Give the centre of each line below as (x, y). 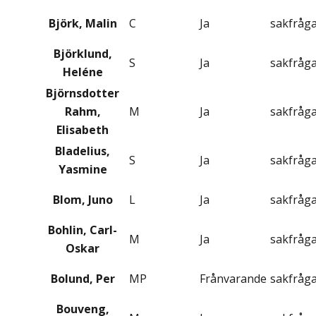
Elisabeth (83, 130)
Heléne (83, 72)
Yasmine (83, 170)
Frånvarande (233, 279)
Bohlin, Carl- (83, 230)
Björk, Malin (83, 24)
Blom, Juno (83, 200)
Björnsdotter (83, 93)
